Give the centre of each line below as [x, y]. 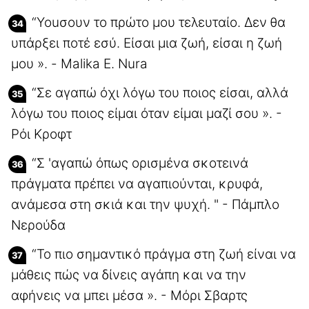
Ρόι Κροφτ [41, 134]
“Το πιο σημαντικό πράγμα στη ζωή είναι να [164, 254]
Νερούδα [38, 225]
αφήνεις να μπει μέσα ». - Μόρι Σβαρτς [129, 295]
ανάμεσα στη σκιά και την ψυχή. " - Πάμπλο [145, 204]
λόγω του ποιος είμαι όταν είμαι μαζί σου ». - [147, 113]
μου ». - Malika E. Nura [79, 63]
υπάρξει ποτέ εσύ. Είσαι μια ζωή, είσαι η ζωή [147, 43]
